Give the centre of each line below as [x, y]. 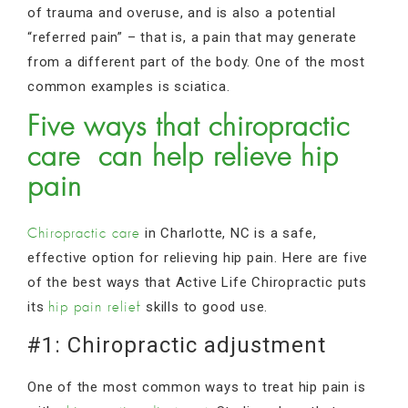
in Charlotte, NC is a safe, [229, 233]
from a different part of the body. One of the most [196, 61]
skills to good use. [205, 306]
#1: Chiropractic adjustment [177, 345]
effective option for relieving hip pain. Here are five [198, 257]
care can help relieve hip [183, 158]
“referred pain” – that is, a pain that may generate [192, 37]
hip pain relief [95, 307]
